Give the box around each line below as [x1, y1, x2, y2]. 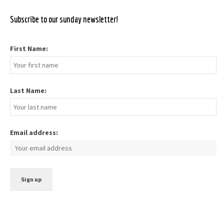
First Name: [10, 44, 48, 53]
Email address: [10, 128, 58, 137]
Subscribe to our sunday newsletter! [10, 14, 118, 25]
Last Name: [10, 86, 46, 95]
